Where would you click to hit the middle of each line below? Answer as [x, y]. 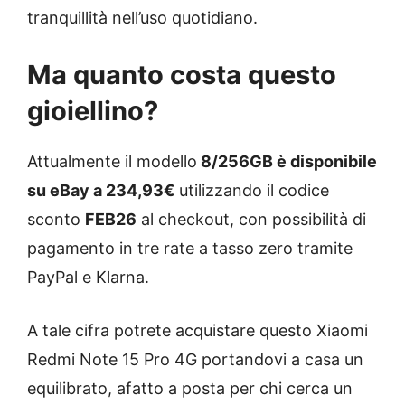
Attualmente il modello [112, 161]
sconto [56, 219]
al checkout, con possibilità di [251, 219]
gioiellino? [93, 110]
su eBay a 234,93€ [101, 190]
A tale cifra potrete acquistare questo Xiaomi [198, 330]
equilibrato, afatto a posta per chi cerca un [190, 388]
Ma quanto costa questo [182, 74]
